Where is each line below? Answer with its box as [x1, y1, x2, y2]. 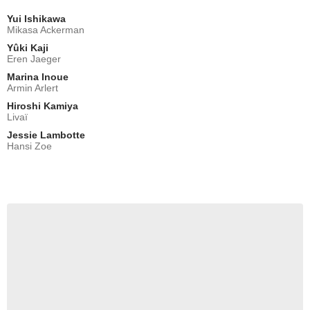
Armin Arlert [7, 82, 58, 94]
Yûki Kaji [7, 42, 48, 54]
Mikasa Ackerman [7, 24, 84, 36]
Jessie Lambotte [7, 129, 85, 141]
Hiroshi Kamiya [7, 100, 78, 112]
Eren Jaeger [7, 53, 61, 65]
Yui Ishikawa [7, 13, 66, 25]
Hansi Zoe [7, 140, 52, 152]
